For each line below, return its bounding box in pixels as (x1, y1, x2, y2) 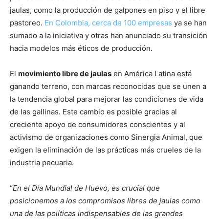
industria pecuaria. (10, 157, 74, 167)
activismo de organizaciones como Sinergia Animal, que (10, 132, 202, 142)
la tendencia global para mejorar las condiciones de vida (10, 94, 203, 104)
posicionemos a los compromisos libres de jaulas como (10, 196, 200, 205)
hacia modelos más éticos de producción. (10, 43, 153, 53)
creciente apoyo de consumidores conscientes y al (10, 119, 185, 129)
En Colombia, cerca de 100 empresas (44, 18, 172, 27)
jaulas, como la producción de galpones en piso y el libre (10, 5, 205, 15)
